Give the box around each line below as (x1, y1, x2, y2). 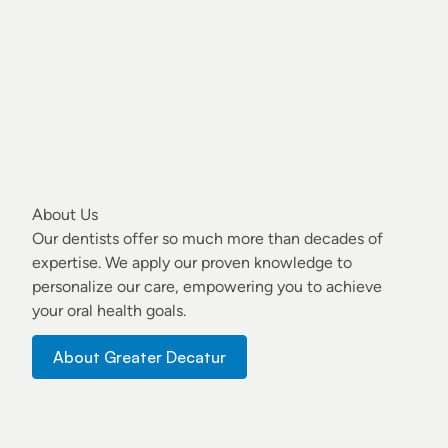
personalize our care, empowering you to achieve (32, 277, 382, 297)
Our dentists (32, 229, 119, 249)
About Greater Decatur (53, 347, 226, 368)
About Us (32, 205, 98, 225)
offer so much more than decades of (119, 229, 383, 249)
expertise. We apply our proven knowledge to (32, 253, 352, 273)
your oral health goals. (32, 301, 186, 321)
